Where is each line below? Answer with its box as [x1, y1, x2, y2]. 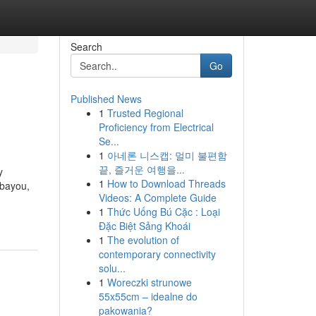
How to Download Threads [107, 176, 226, 190]
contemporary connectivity [98, 247, 216, 261]
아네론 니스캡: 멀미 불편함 [107, 148, 227, 162]
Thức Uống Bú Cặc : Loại [107, 205, 220, 219]
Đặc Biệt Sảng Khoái [98, 219, 190, 233]
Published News [70, 92, 142, 106]
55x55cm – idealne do [98, 289, 197, 303]
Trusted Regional [107, 106, 183, 120]
